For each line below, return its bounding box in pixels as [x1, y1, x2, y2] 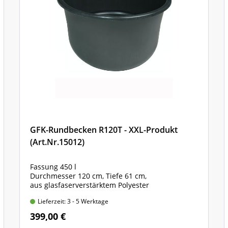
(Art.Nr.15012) [30, 136, 84, 148]
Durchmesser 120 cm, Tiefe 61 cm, [30, 171, 149, 181]
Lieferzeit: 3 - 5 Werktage [38, 197, 108, 206]
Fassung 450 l [30, 162, 78, 172]
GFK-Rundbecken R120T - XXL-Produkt [30, 124, 178, 135]
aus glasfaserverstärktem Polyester [30, 180, 149, 190]
